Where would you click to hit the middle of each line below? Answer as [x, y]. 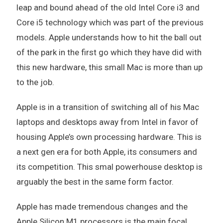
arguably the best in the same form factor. [95, 181]
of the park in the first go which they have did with [109, 52]
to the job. [36, 82]
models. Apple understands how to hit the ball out [109, 37]
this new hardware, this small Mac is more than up [109, 67]
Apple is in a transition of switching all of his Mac [108, 107]
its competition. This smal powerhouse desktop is [109, 167]
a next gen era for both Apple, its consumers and [107, 152]
